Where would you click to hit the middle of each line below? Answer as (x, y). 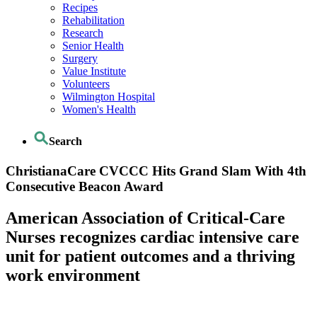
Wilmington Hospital (109, 97)
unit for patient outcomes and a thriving (150, 256)
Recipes (80, 8)
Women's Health (99, 110)
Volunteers (86, 84)
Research (83, 33)
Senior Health (93, 46)
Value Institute (94, 71)
